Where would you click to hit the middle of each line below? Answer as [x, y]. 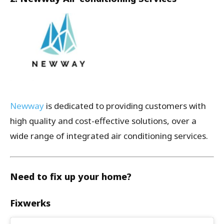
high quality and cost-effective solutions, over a [103, 121]
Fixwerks [30, 203]
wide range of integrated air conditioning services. [109, 136]
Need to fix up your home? [71, 177]
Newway [27, 106]
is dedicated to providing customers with [125, 106]
